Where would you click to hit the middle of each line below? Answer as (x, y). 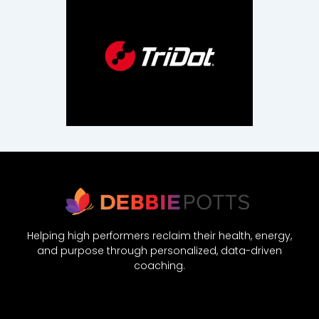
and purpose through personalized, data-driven (159, 251)
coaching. (159, 266)
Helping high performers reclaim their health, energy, (159, 236)
